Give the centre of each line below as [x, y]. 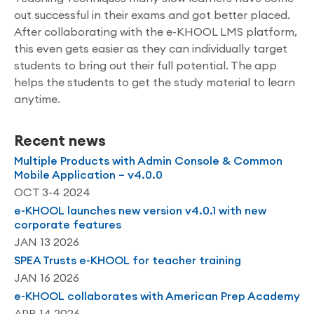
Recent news [60, 141]
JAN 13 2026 [47, 242]
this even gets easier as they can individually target [151, 48]
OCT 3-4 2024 [52, 192]
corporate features [68, 224]
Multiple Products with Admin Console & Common [148, 161]
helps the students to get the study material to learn [155, 82]
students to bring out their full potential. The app [145, 65]
